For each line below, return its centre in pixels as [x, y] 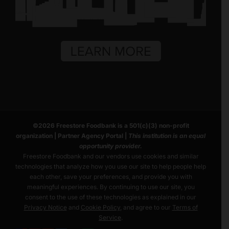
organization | [37, 136]
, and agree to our [146, 208]
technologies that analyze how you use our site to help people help [111, 167]
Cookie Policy [100, 208]
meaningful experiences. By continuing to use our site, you [111, 187]
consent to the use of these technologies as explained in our [111, 197]
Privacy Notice [45, 208]
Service [110, 218]
